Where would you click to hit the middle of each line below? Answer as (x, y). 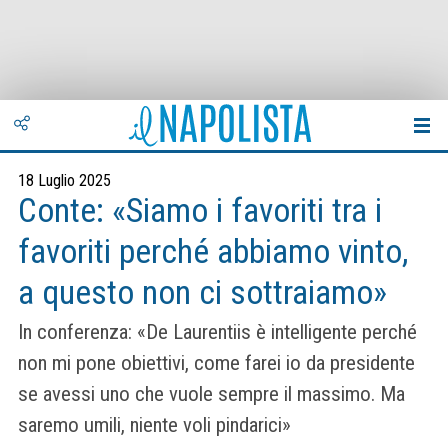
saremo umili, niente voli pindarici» (154, 425)
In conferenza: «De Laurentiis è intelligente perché (217, 332)
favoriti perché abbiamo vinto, (213, 251)
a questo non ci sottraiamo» (202, 292)
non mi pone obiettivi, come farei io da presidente (216, 363)
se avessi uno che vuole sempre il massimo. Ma (211, 394)
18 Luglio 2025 (64, 180)
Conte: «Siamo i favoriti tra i (200, 210)
